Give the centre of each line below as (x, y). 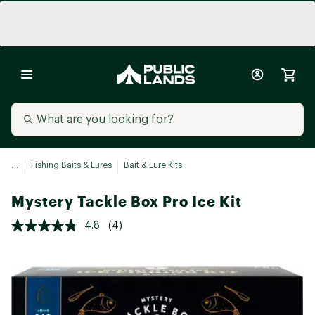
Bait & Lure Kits (153, 165)
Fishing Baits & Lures (71, 165)
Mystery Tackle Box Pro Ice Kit (127, 201)
